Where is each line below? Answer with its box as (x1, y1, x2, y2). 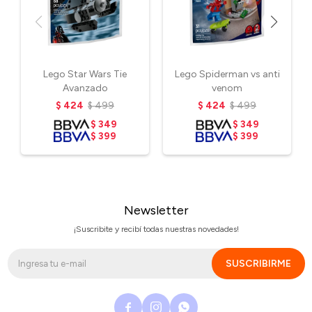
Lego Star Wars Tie (43, 68, 127, 80)
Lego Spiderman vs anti (174, 68, 280, 80)
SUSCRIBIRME (226, 258, 291, 270)
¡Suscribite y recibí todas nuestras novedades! (73, 224, 239, 234)
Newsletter (123, 203, 189, 218)
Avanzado (62, 82, 108, 94)
